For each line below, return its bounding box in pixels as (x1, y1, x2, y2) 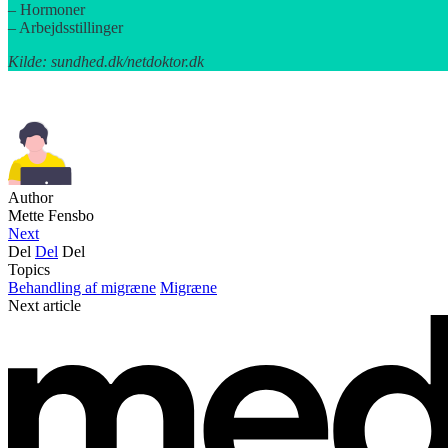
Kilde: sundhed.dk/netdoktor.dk (8, 53, 204, 71)
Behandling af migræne (8, 279, 156, 297)
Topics (8, 261, 50, 279)
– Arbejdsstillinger (8, 19, 123, 37)
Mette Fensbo (8, 207, 94, 225)
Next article (8, 297, 81, 315)
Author (8, 189, 53, 207)
